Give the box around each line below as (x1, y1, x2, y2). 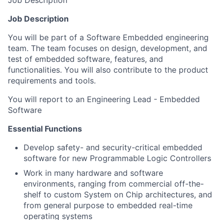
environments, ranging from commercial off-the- (24, 179, 204, 189)
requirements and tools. (8, 76, 96, 85)
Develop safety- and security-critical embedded (24, 142, 202, 152)
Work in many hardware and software (24, 168, 163, 178)
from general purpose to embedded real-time (24, 200, 192, 210)
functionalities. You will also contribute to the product (8, 65, 208, 75)
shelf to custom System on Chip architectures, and (24, 190, 212, 199)
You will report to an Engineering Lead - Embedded (8, 94, 200, 104)
